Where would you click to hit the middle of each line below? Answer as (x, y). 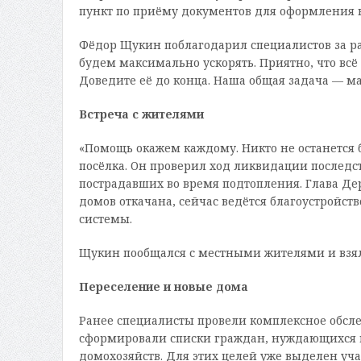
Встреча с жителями (141, 114)
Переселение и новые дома (163, 287)
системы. (105, 219)
